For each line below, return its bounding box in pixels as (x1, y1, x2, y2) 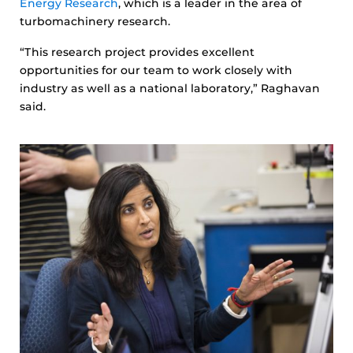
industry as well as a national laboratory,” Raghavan (20, 81, 320, 95)
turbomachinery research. (20, 14, 170, 28)
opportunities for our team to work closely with (20, 63, 292, 77)
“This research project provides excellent (20, 45, 255, 59)
